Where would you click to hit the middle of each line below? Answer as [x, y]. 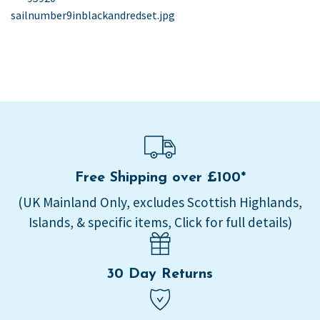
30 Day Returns [160, 275]
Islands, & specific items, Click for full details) [160, 222]
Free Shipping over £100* [160, 178]
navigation [61, 23]
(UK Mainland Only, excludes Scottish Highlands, [160, 202]
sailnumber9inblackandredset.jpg [93, 15]
